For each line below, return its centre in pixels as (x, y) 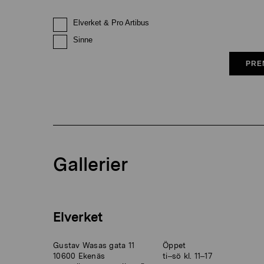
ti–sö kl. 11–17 (187, 256)
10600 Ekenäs (79, 256)
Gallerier (90, 164)
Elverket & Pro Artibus (111, 22)
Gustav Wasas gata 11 (94, 245)
